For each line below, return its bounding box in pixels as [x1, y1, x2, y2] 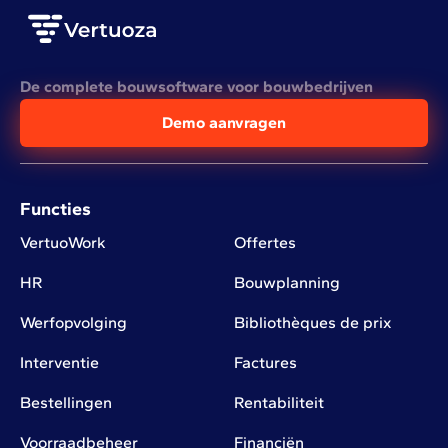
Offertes [233, 233, 296, 253]
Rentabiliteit [233, 393, 324, 413]
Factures [233, 353, 297, 373]
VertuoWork [20, 233, 106, 253]
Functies [20, 198, 91, 221]
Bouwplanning [233, 273, 340, 293]
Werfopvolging [20, 313, 127, 333]
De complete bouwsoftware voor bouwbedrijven [20, 77, 373, 97]
